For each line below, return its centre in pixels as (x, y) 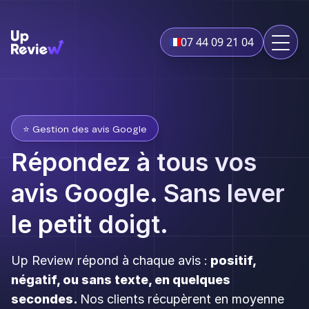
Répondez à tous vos (134, 162)
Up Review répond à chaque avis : (109, 260)
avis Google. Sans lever (148, 193)
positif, (232, 260)
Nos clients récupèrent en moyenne (182, 299)
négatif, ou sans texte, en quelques (121, 280)
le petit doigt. (90, 224)
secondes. (46, 299)
